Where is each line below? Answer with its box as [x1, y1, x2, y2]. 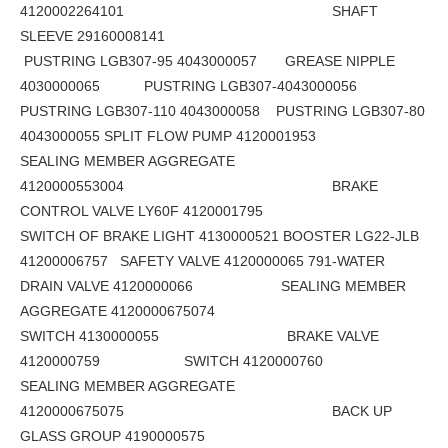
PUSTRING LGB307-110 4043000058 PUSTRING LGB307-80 [20, 103, 425, 120]
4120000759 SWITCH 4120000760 [20, 353, 327, 370]
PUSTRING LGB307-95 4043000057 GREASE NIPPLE [20, 53, 395, 70]
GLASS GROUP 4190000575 [20, 428, 209, 445]
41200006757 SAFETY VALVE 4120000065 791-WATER [20, 253, 385, 270]
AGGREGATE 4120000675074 [20, 303, 219, 320]
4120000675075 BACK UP [20, 403, 392, 420]
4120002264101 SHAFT [20, 3, 378, 20]
